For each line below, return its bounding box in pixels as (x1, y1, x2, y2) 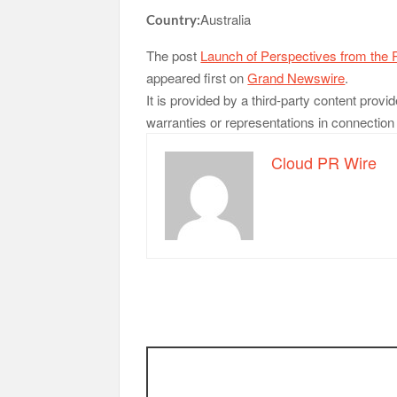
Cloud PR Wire (271, 151, 378, 175)
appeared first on (146, 68, 248, 88)
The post (146, 46, 201, 66)
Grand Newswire (247, 68, 346, 88)
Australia (200, 10, 252, 29)
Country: (146, 12, 201, 28)
